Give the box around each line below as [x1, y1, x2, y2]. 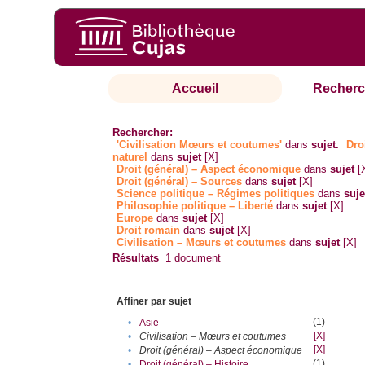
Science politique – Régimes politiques [117, 187, 315, 200]
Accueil [172, 81, 219, 96]
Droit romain [117, 224, 181, 237]
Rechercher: [112, 126, 174, 139]
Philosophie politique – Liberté [117, 200, 274, 213]
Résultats [112, 252, 160, 265]
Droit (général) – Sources [117, 175, 243, 188]
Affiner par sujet [117, 296, 192, 308]
